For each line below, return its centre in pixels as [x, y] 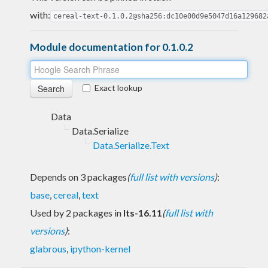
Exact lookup [118, 87]
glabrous [48, 248]
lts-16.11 [143, 212]
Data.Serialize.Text [131, 145]
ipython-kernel [100, 248]
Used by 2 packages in [77, 212]
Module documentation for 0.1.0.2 [112, 47]
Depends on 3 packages [78, 176]
